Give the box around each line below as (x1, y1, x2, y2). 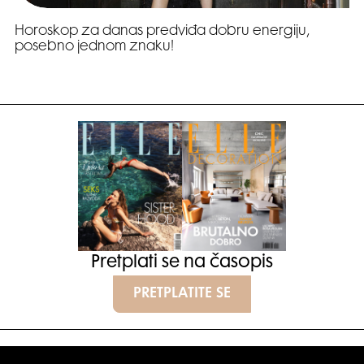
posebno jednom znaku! (15, 40, 174, 54)
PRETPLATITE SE (133, 287, 231, 301)
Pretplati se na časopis (91, 254, 273, 271)
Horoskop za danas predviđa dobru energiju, (15, 24, 310, 38)
